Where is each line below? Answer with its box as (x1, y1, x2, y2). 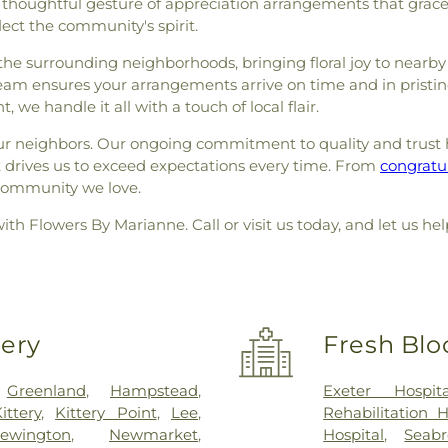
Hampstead (110, 380, 198, 400)
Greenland (6, 380, 86, 400)
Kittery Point (55, 402, 157, 422)
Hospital (323, 424, 385, 444)
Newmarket (109, 424, 198, 444)
